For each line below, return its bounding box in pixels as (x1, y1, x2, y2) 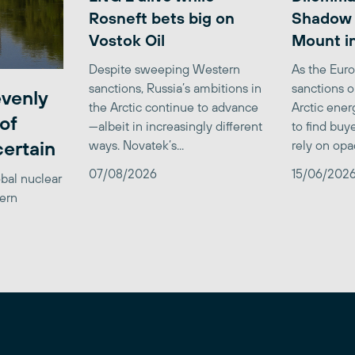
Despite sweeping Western (89, 61, 240, 76)
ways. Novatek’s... (89, 137, 184, 152)
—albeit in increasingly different (89, 118, 262, 133)
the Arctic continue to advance (89, 99, 258, 114)
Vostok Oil (89, 30, 165, 49)
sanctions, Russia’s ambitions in (89, 80, 261, 95)
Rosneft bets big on (89, 8, 235, 27)
